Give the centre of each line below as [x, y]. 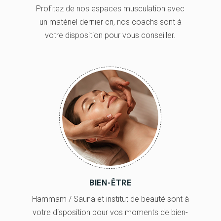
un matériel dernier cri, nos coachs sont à [110, 22]
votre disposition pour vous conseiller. [110, 35]
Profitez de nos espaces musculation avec [110, 8]
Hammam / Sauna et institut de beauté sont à [110, 199]
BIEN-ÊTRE [110, 183]
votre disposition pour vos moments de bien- [110, 212]
